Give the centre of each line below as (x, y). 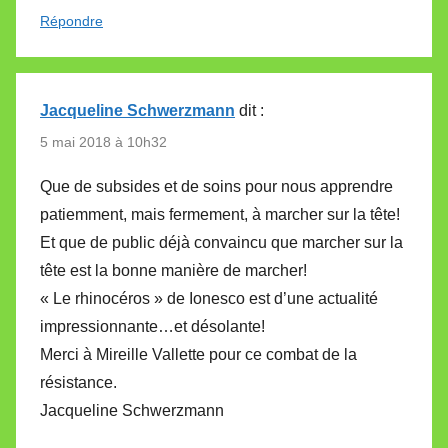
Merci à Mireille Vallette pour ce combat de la (198, 354)
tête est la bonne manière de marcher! (173, 270)
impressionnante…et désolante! (152, 326)
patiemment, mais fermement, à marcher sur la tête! (220, 214)
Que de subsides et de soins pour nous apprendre (216, 186)
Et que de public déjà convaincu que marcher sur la (221, 242)
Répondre (71, 21)
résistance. (78, 382)
